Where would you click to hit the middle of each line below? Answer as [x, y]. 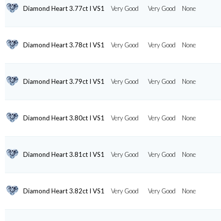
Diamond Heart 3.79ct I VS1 [64, 81]
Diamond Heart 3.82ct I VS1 [64, 191]
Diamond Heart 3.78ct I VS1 [64, 45]
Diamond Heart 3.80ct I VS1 [64, 118]
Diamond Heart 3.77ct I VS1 [64, 8]
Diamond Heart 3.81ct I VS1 [64, 154]
